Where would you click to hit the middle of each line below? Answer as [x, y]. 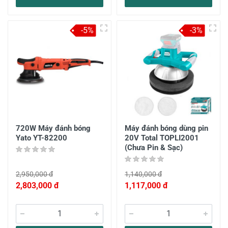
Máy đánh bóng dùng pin [166, 128]
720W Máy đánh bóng [53, 128]
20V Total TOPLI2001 [162, 138]
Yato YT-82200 [41, 138]
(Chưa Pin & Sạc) [154, 148]
